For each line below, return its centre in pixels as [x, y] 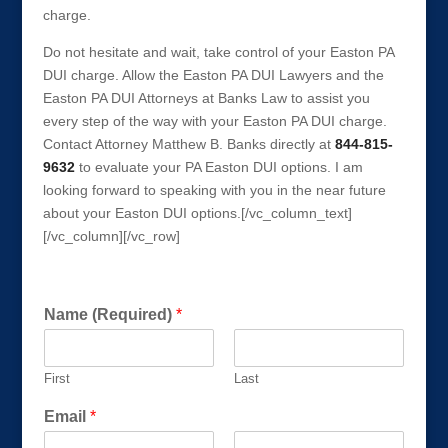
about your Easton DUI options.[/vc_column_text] [197, 213]
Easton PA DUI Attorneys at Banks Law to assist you [206, 98]
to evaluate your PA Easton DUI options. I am [218, 167]
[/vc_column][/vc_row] [111, 236]
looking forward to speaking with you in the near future [214, 190]
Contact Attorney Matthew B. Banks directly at [188, 144]
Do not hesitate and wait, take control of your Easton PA [218, 52]
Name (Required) [109, 314]
